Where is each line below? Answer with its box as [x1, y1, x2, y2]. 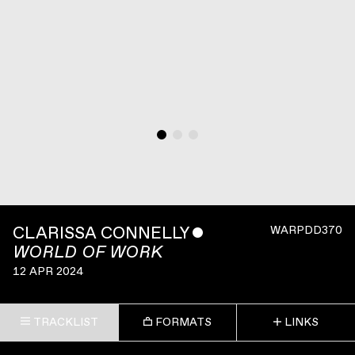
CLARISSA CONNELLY [13, 223, 189, 243]
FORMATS [155, 315, 212, 330]
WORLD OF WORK [13, 243, 163, 261]
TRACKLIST [32, 315, 98, 330]
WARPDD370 [270, 223, 342, 237]
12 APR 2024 [13, 264, 83, 278]
